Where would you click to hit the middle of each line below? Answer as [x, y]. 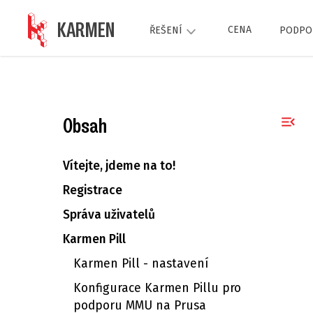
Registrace [93, 190]
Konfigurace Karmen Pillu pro [157, 288]
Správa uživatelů [109, 215]
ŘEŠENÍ [166, 30]
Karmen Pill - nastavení [141, 264]
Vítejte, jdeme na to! [119, 166]
